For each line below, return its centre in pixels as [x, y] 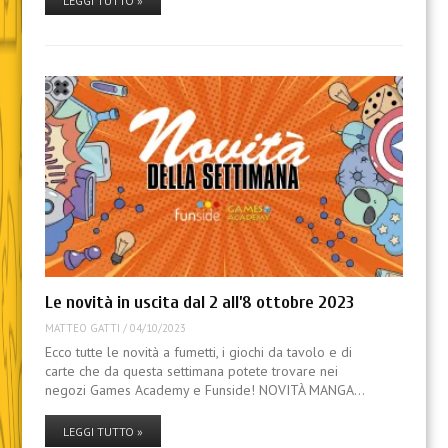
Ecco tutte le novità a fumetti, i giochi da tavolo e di [198, 352]
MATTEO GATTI [82, 327]
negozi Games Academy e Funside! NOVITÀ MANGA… [204, 390]
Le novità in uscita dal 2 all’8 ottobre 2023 [199, 303]
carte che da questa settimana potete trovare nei [191, 371]
